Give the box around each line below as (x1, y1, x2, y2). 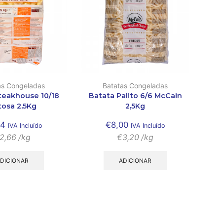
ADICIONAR (119, 156, 151, 164)
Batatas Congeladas (103, 81, 168, 90)
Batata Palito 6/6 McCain (88, 91, 182, 100)
